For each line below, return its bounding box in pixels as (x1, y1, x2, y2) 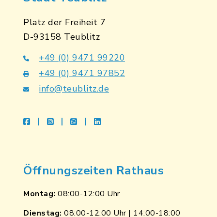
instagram (53, 116, 89, 126)
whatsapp (77, 116, 113, 126)
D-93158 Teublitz (23, 31, 100, 43)
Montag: (23, 188, 56, 199)
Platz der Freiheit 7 (23, 16, 106, 28)
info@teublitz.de (39, 83, 109, 94)
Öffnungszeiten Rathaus (23, 163, 164, 178)
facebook (30, 116, 63, 126)
